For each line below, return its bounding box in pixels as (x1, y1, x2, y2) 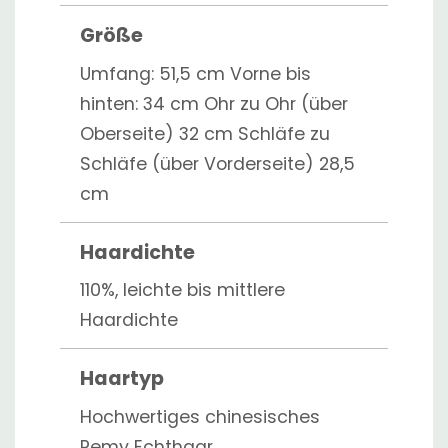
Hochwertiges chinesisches (80, 404, 320, 429)
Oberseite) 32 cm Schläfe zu (80, 121, 330, 146)
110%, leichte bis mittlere (80, 278, 285, 302)
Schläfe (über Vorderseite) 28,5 (80, 151, 355, 176)
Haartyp (80, 365, 164, 392)
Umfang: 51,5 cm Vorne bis (80, 61, 311, 86)
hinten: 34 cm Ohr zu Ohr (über (80, 91, 348, 116)
